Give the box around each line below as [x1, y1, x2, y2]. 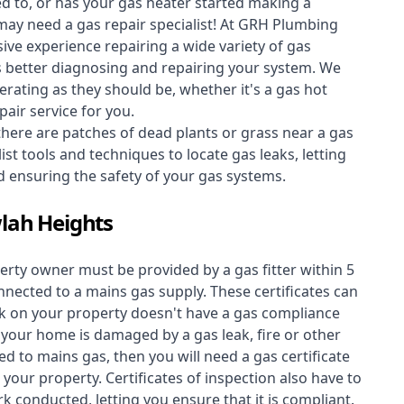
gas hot [276, 79, 327, 100]
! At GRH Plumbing [213, 14, 338, 35]
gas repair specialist [77, 14, 213, 35]
